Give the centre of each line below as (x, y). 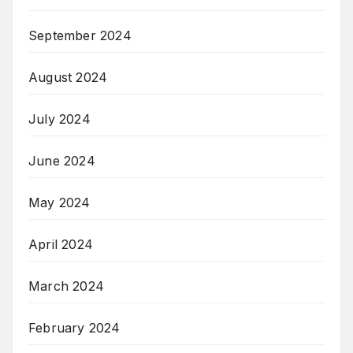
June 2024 (62, 161)
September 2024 (80, 36)
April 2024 (61, 245)
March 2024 (66, 286)
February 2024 (74, 328)
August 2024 (68, 78)
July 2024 (59, 119)
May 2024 (59, 203)
